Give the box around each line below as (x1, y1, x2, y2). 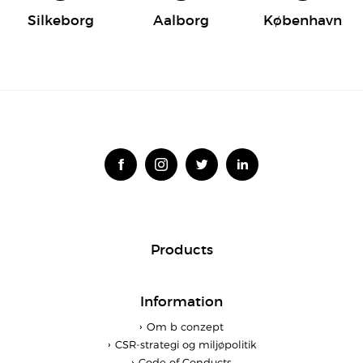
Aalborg (153, 11, 210, 29)
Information (140, 293, 223, 310)
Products (150, 241, 213, 258)
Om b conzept (147, 319, 224, 333)
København (263, 11, 342, 29)
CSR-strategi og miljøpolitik (114, 337, 256, 351)
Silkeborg (27, 11, 94, 29)
